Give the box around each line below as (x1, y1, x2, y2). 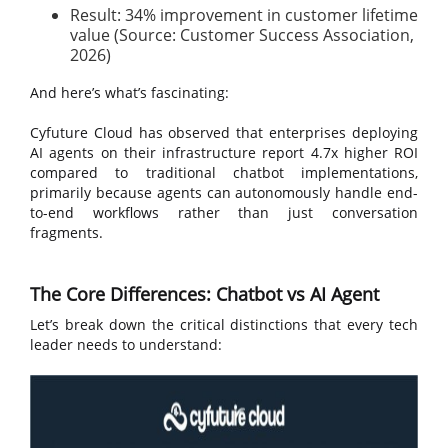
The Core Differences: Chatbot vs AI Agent (30, 282, 379, 306)
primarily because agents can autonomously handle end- (30, 183, 418, 202)
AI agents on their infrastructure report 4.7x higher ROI (30, 143, 418, 162)
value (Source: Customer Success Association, (70, 24, 414, 46)
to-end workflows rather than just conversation (30, 203, 418, 222)
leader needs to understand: (30, 335, 222, 354)
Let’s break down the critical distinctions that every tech (30, 315, 418, 334)
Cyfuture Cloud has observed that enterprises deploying (30, 123, 418, 142)
